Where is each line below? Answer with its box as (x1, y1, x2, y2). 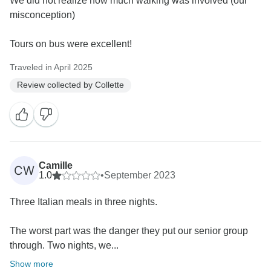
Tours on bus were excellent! (10, 38, 132, 49)
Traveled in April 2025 (10, 62, 93, 72)
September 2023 (104, 169, 175, 180)
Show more (10, 258, 53, 269)
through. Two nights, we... (10, 240, 119, 250)
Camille (39, 160, 73, 171)
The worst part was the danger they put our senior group (10, 225, 248, 236)
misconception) (10, 9, 75, 20)
